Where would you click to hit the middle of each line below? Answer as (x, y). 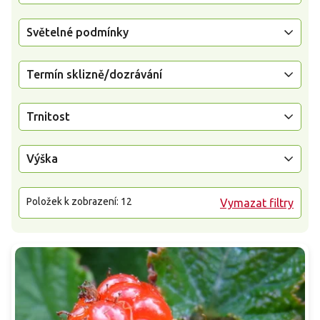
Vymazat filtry (257, 202)
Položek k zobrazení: (74, 201)
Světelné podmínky (77, 32)
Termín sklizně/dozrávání (94, 74)
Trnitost (48, 116)
